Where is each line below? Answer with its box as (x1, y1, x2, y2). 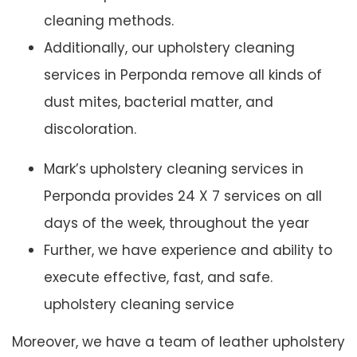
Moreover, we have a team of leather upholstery (12, 332, 345, 352)
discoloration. (44, 120, 136, 139)
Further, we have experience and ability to (44, 241, 332, 261)
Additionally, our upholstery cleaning (44, 38, 295, 58)
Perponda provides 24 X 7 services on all (44, 186, 322, 206)
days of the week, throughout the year (44, 214, 309, 233)
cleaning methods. (44, 11, 174, 31)
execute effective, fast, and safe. (44, 268, 273, 288)
